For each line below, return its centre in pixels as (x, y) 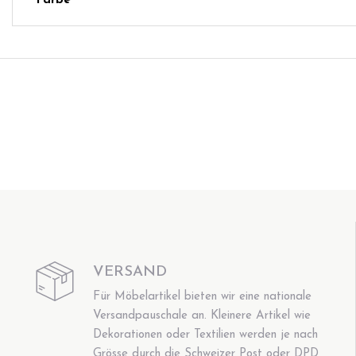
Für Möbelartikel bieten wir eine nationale (203, 296)
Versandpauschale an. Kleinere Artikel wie (202, 315)
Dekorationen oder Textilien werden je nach (206, 335)
